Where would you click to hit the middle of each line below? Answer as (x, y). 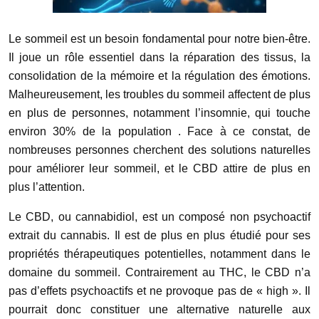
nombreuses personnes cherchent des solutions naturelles (159, 150)
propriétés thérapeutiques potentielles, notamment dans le (159, 254)
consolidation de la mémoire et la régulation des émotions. (159, 76)
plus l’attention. (47, 187)
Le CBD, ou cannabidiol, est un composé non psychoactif (159, 217)
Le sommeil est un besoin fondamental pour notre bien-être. (159, 39)
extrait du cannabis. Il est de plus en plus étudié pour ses (159, 236)
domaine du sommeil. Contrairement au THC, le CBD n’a (159, 273)
